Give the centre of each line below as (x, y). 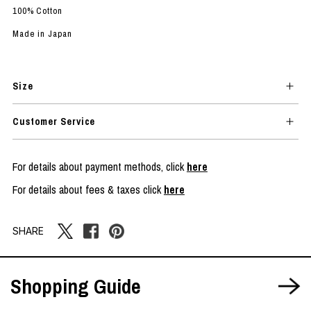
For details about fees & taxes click (88, 189)
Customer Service (54, 121)
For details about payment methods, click (99, 166)
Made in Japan (42, 33)
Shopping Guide (76, 286)
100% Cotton (37, 10)
